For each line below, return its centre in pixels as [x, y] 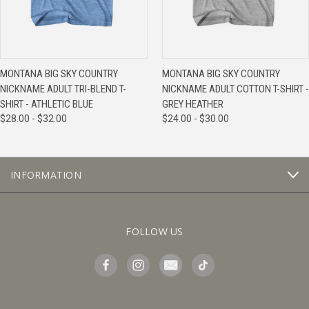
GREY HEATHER [192, 104]
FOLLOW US [154, 232]
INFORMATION [46, 175]
